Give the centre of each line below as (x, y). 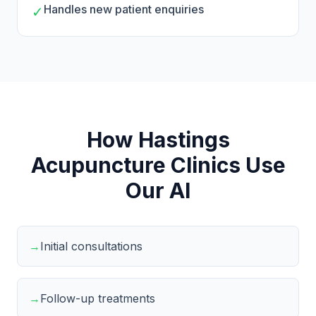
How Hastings (158, 140)
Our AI (158, 190)
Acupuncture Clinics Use (158, 165)
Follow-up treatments (98, 298)
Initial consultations (91, 246)
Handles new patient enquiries (124, 9)
